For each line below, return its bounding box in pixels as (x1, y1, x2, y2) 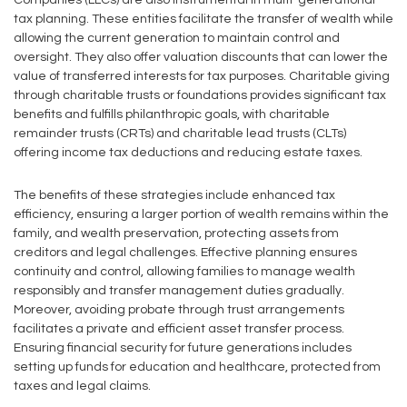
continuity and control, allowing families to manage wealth (14, 265, 355, 278)
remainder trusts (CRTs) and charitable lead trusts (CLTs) (14, 127, 346, 140)
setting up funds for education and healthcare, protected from (14, 361, 381, 373)
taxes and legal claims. (14, 380, 151, 392)
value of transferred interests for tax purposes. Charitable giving (14, 70, 390, 83)
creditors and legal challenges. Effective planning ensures (14, 246, 357, 259)
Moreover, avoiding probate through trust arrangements (14, 303, 344, 316)
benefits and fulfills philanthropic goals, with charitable (14, 108, 330, 121)
